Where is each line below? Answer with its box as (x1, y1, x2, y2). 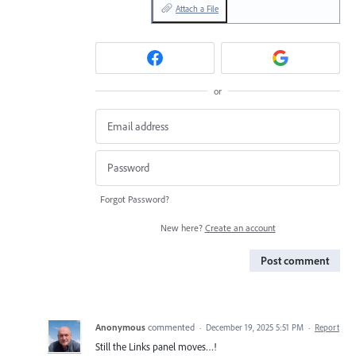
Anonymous (95, 320, 145, 333)
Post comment (261, 253, 329, 268)
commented (148, 320, 197, 333)
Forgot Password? (100, 192, 169, 205)
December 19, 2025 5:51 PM (206, 321, 304, 333)
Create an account (204, 221, 276, 234)
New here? (160, 221, 205, 234)
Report (315, 321, 339, 333)
